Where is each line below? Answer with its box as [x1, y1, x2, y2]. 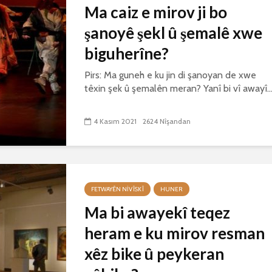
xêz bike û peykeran [84, 244, 224, 263]
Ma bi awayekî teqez [84, 203, 230, 222]
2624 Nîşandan [143, 117, 191, 126]
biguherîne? [84, 44, 169, 63]
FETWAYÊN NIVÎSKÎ [91, 185, 144, 193]
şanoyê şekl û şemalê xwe [84, 23, 262, 42]
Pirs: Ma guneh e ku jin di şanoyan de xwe [84, 69, 256, 81]
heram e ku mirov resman [84, 223, 265, 243]
